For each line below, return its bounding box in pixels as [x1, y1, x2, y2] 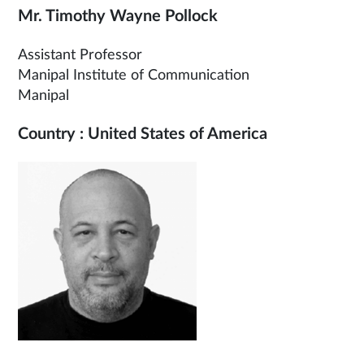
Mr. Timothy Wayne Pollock [18, 8, 218, 25]
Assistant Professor [18, 48, 142, 63]
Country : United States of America [18, 126, 267, 143]
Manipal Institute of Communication [18, 68, 249, 84]
